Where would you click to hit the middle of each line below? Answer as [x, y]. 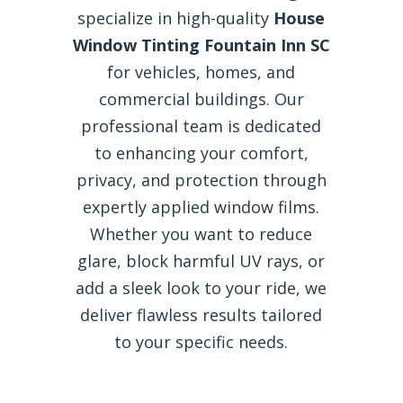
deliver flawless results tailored [201, 314]
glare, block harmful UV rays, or [201, 260]
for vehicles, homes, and [201, 72]
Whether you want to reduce [201, 233]
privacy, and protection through [201, 179]
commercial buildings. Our [201, 99]
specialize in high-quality [176, 18]
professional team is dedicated [201, 125]
